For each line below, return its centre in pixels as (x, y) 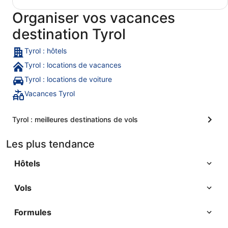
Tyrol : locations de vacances (73, 65)
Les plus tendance (50, 144)
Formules (33, 212)
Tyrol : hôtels (46, 51)
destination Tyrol (69, 34)
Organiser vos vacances (94, 18)
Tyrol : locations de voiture (68, 79)
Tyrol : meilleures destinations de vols (75, 120)
